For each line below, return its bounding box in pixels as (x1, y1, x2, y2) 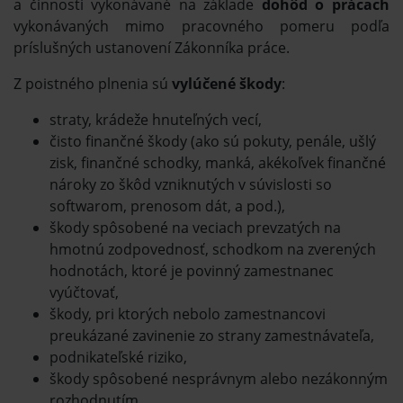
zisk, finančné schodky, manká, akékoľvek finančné (49, 152, 386, 173)
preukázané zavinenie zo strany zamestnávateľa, (49, 325, 374, 345)
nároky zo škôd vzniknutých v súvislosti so (49, 174, 332, 194)
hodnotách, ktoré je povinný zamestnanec (49, 260, 334, 281)
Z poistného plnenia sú (13, 73, 172, 94)
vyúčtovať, (49, 282, 119, 302)
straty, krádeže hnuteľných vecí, (49, 109, 262, 130)
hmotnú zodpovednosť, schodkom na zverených (49, 238, 376, 259)
